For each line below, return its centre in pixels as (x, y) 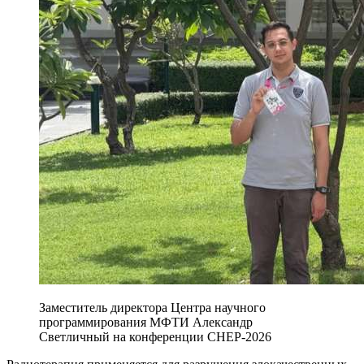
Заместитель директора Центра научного (152, 307)
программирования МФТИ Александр (146, 322)
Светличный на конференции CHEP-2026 (155, 336)
